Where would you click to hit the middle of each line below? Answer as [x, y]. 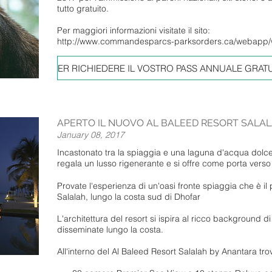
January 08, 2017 [91, 134]
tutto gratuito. [83, 9]
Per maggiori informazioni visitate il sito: [135, 31]
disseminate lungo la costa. [110, 229]
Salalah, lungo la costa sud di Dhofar [129, 196]
